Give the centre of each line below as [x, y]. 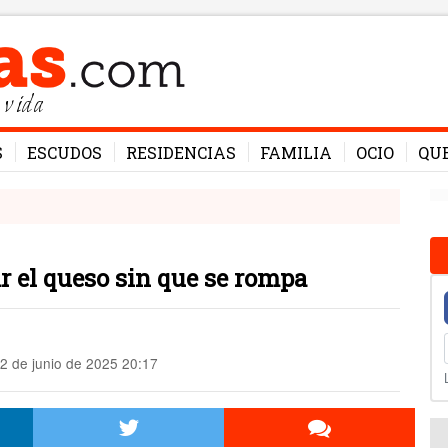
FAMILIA [296, 152]
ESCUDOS [64, 152]
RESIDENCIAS [181, 152]
